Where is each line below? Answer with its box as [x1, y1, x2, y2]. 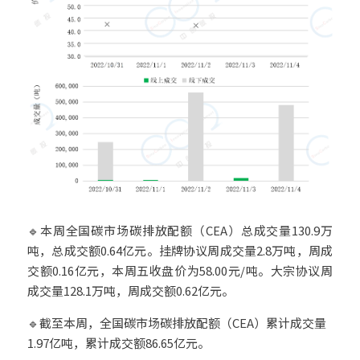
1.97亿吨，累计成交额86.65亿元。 [27, 334, 210, 351]
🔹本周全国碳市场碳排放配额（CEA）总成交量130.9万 [27, 222, 333, 239]
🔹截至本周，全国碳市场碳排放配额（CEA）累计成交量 [27, 314, 326, 331]
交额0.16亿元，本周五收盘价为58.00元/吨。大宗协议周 [27, 262, 333, 279]
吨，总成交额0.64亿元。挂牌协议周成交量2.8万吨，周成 [27, 242, 333, 259]
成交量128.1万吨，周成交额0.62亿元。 [27, 282, 234, 299]
